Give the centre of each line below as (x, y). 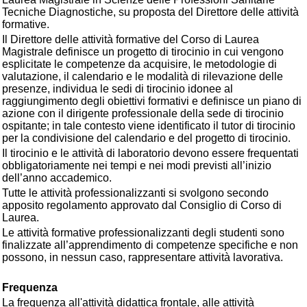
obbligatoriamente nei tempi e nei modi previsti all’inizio (137, 165)
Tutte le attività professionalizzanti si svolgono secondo (135, 193)
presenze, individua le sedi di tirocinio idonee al (118, 89)
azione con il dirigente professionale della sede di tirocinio (143, 113)
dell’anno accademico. (57, 178)
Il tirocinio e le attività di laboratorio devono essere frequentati (150, 153)
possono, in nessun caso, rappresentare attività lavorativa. (143, 257)
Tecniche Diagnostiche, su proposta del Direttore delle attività (150, 12)
